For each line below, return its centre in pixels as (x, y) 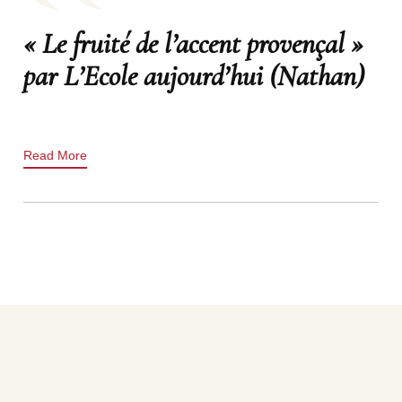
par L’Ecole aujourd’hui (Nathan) (193, 76)
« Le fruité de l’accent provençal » (193, 44)
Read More (55, 155)
